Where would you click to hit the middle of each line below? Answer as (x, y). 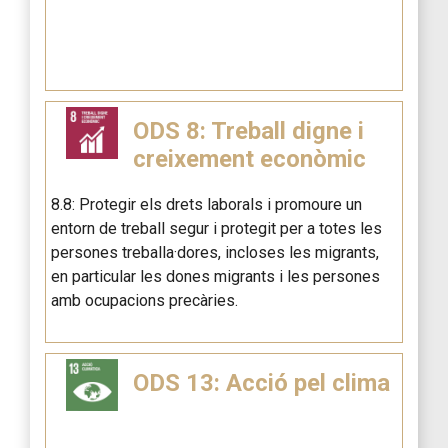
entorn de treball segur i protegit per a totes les (216, 229)
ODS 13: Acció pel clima (261, 383)
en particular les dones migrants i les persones (215, 277)
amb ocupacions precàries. (144, 301)
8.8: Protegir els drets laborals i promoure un (206, 205)
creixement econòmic (249, 159)
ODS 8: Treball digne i (248, 131)
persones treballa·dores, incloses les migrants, (215, 253)
